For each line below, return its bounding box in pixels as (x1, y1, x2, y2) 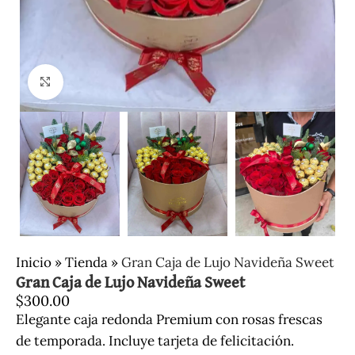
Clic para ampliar (63, 74, 162, 90)
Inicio (16, 253, 52, 271)
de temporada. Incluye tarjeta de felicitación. (16, 331, 294, 349)
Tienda (65, 253, 108, 271)
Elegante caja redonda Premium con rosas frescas (16, 310, 323, 328)
